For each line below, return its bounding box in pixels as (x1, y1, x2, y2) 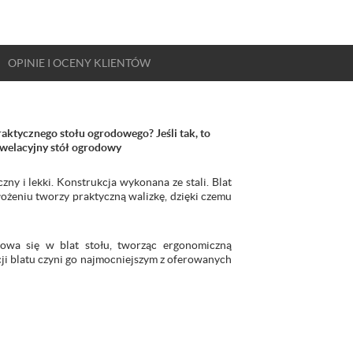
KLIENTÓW (91, 57, 150, 69)
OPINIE (8, 57, 47, 69)
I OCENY (47, 57, 91, 69)
